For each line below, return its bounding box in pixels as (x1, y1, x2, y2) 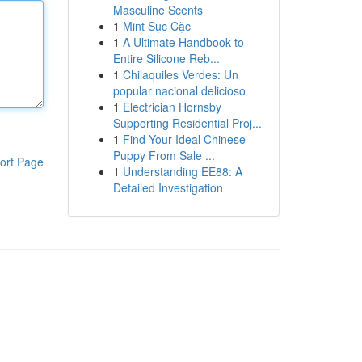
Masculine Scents (112, 2, 203, 18)
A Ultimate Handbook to (122, 34, 244, 50)
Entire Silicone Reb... (112, 50, 220, 66)
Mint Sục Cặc (122, 18, 191, 34)
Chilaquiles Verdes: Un (122, 66, 238, 82)
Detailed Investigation (112, 179, 223, 196)
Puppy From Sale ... (112, 147, 215, 163)
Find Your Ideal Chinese (122, 131, 246, 147)
